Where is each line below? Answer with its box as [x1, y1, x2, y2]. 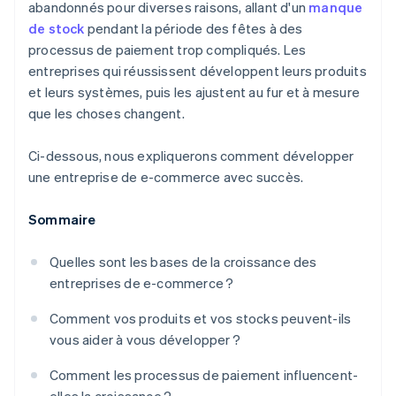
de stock [28, 19, 85, 38]
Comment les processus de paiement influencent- [49, 366, 359, 385]
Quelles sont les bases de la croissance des [49, 253, 317, 271]
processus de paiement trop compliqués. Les [28, 41, 307, 59]
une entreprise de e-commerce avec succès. [28, 168, 304, 187]
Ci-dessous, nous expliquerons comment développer [28, 147, 354, 165]
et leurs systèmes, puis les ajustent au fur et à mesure [28, 83, 361, 102]
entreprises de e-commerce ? [49, 274, 234, 293]
